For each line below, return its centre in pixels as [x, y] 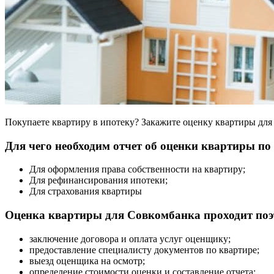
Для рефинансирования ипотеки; [98, 180]
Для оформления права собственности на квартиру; [137, 169]
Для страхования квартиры [86, 191]
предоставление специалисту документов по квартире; [144, 250]
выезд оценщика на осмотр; [87, 261]
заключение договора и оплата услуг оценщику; [130, 239]
